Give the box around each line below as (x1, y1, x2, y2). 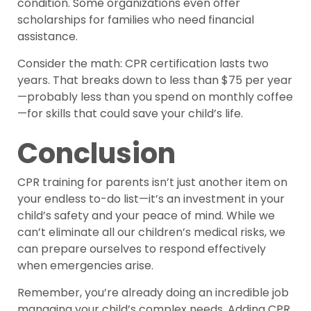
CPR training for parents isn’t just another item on (17, 174, 287, 191)
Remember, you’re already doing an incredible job (17, 285, 289, 301)
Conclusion (17, 134, 176, 174)
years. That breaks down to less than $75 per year (17, 72, 292, 89)
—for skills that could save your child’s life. (17, 106, 243, 122)
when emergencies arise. (17, 258, 153, 274)
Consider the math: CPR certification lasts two (17, 56, 269, 72)
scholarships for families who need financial (17, 12, 254, 28)
